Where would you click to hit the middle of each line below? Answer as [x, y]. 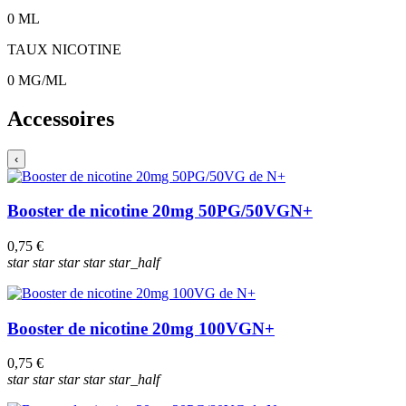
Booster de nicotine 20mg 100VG [130, 328]
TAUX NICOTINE [64, 49]
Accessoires [61, 118]
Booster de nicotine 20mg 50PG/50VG [149, 211]
